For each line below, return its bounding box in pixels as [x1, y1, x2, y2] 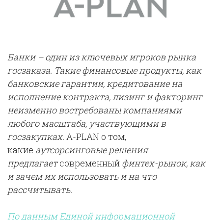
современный [57, 157, 122, 169]
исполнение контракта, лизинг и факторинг [7, 91, 202, 103]
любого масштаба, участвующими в [7, 117, 166, 130]
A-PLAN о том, [66, 131, 126, 143]
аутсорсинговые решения [35, 144, 148, 156]
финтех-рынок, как [122, 157, 205, 169]
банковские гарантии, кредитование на [7, 78, 182, 90]
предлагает [7, 157, 57, 169]
